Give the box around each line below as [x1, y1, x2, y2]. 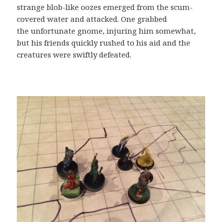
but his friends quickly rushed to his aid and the [17, 37, 191, 48]
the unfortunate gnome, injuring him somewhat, [17, 25, 196, 36]
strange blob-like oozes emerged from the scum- [17, 1, 193, 12]
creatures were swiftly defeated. [17, 49, 132, 59]
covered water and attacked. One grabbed [17, 13, 167, 24]
